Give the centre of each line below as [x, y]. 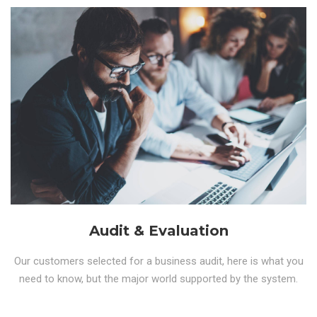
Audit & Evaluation [158, 230]
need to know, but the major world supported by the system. [158, 278]
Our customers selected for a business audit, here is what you [158, 261]
